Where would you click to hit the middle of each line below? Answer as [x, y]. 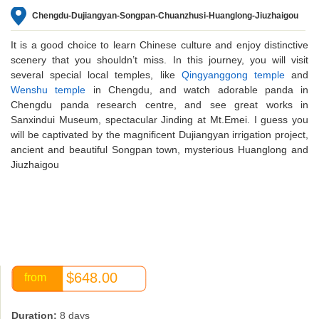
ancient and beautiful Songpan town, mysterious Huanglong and [159, 149]
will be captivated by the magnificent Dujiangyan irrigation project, [159, 134]
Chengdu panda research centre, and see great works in [159, 104]
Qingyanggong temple [233, 74]
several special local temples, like [96, 74]
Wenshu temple [48, 89]
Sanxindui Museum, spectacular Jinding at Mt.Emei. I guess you [159, 119]
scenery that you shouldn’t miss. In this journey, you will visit [159, 59]
